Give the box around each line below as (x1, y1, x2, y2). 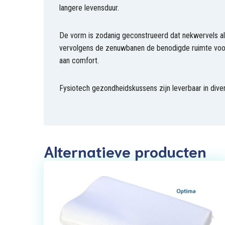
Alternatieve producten (44, 141, 206, 161)
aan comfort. (59, 56, 99, 65)
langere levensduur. (59, 3, 119, 13)
